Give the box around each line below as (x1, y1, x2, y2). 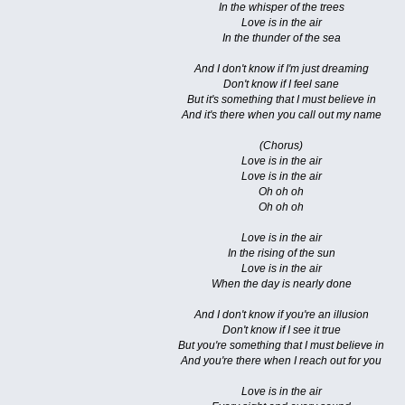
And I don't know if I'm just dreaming (193, 62, 369, 76)
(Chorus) (259, 139, 304, 153)
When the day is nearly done (211, 278, 352, 291)
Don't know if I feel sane (223, 78, 340, 91)
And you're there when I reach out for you (181, 354, 382, 368)
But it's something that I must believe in (186, 93, 376, 107)
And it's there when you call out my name (181, 108, 381, 122)
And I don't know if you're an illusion (193, 308, 369, 322)
